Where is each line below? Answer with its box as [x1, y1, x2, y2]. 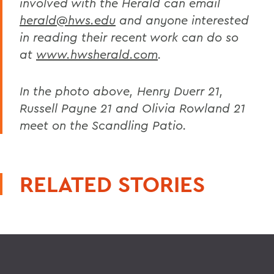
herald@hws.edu [20, 12, 116, 28]
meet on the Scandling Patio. [20, 117, 187, 133]
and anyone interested [116, 12, 249, 28]
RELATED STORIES [20, 169, 205, 198]
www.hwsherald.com [36, 46, 158, 62]
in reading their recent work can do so [20, 29, 239, 45]
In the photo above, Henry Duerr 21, [20, 83, 223, 98]
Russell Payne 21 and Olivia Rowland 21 [20, 100, 245, 116]
